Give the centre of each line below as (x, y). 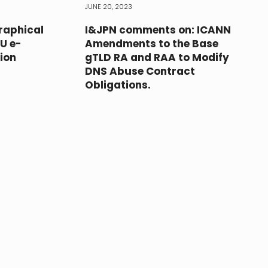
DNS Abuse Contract (140, 71)
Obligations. (118, 85)
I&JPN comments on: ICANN (158, 30)
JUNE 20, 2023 (108, 6)
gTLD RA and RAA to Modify (157, 57)
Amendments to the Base (151, 43)
